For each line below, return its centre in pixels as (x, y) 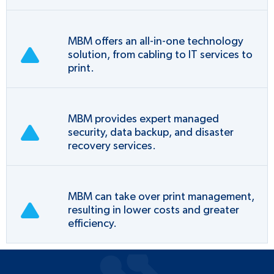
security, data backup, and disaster (151, 132)
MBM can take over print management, (161, 197)
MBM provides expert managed (143, 119)
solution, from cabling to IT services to (160, 55)
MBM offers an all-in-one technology (156, 41)
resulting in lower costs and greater (154, 210)
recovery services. (112, 146)
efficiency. (92, 224)
